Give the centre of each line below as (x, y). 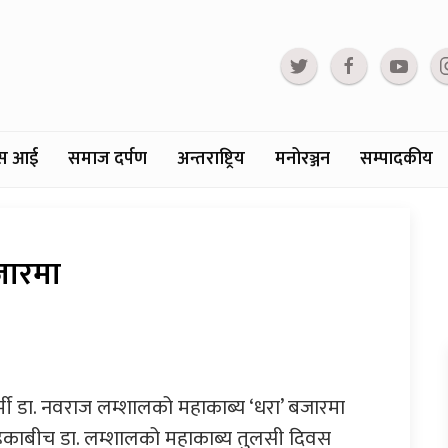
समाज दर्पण (107, 159)
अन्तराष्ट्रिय (211, 159)
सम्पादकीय (396, 159)
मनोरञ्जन (302, 159)
